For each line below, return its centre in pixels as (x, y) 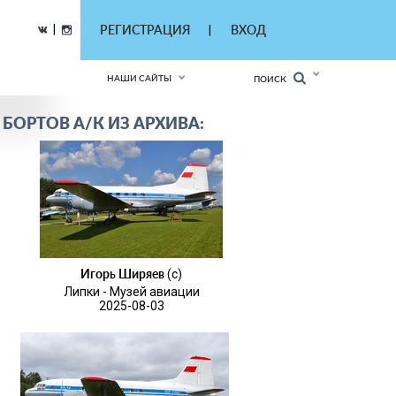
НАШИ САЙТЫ (139, 78)
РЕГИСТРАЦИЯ (145, 30)
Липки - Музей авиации (131, 292)
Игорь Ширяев (122, 274)
